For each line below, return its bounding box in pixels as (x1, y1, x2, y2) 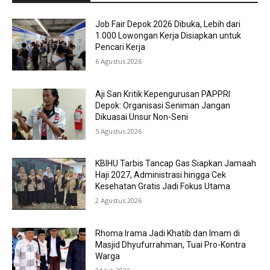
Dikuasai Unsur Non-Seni (95, 111, 189, 122)
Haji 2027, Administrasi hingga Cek (95, 170, 227, 180)
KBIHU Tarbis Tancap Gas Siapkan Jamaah (95, 159, 257, 169)
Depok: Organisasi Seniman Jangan (95, 100, 231, 110)
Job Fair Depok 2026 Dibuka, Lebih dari (95, 19, 241, 30)
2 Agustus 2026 (95, 196, 142, 206)
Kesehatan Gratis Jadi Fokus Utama (95, 181, 231, 192)
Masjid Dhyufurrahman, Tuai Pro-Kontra (95, 240, 246, 250)
